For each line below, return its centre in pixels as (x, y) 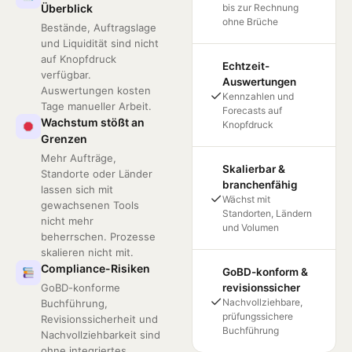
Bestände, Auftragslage (99, 27)
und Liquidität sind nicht (100, 43)
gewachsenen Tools (90, 205)
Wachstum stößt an (93, 122)
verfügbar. (66, 75)
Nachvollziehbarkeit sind (101, 335)
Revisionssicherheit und (99, 319)
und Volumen (251, 227)
